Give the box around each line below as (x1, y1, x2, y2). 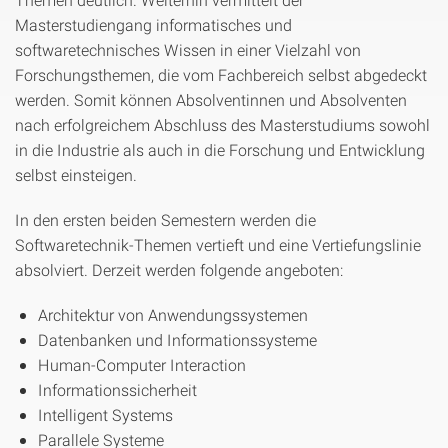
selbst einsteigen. (15, 164, 137, 185)
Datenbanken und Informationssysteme (38, 329, 317, 350)
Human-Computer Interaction (38, 354, 246, 375)
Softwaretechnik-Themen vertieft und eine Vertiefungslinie (15, 234, 421, 255)
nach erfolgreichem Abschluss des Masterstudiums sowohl (15, 114, 430, 135)
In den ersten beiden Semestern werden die (15, 209, 316, 230)
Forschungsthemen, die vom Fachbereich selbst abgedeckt (15, 64, 427, 85)
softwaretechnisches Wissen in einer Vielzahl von (15, 39, 361, 60)
